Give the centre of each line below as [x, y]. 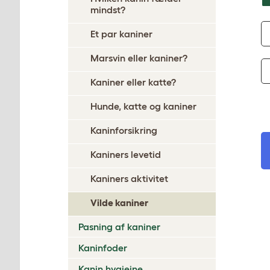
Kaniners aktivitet [129, 178]
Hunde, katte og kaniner [143, 106]
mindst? [108, 10]
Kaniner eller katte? [133, 82]
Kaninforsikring [124, 130]
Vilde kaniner [119, 202]
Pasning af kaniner [119, 227]
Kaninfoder [103, 248]
